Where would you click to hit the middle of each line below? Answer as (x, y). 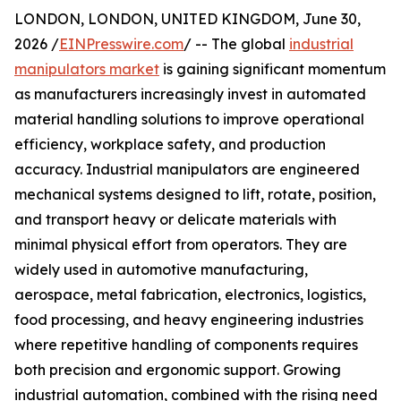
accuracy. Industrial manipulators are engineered (187, 170)
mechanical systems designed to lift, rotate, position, (195, 195)
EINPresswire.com (121, 44)
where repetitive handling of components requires (186, 345)
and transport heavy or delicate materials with (175, 220)
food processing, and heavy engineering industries (189, 320)
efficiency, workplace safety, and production (170, 145)
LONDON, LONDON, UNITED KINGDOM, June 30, (188, 19)
